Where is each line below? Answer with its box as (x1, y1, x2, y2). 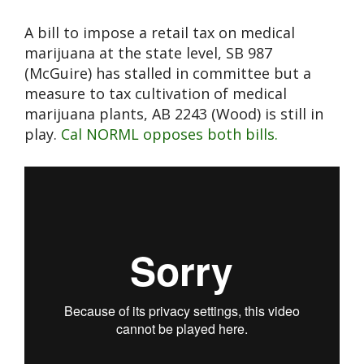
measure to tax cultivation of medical (24, 84, 287, 104)
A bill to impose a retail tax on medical (24, 23, 295, 43)
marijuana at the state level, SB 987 (24, 43, 272, 63)
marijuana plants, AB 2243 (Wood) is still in (24, 104, 323, 124)
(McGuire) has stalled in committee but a (24, 63, 311, 84)
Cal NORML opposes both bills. (61, 124, 278, 145)
